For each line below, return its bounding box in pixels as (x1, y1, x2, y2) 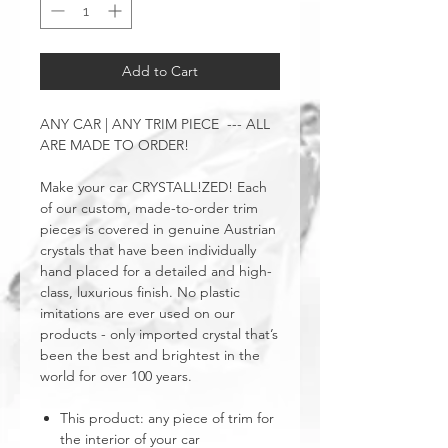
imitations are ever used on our (40, 304, 235, 322)
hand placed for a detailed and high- (40, 262, 272, 280)
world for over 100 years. (40, 367, 192, 385)
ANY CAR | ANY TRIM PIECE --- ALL (40, 115, 270, 133)
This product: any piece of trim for (60, 409, 274, 427)
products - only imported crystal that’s (40, 325, 278, 343)
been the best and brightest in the (40, 346, 260, 364)
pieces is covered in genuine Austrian (40, 220, 276, 238)
